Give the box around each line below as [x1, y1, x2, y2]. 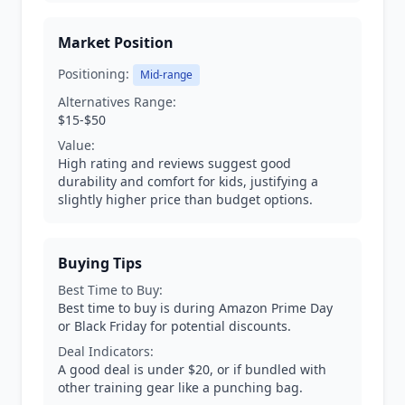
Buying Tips [58, 253, 142, 273]
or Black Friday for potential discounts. [58, 317, 291, 334]
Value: [58, 137, 95, 154]
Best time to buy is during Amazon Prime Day [58, 299, 333, 316]
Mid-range [140, 67, 193, 82]
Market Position [58, 33, 174, 52]
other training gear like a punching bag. [58, 379, 303, 396]
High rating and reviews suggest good [58, 155, 291, 172]
